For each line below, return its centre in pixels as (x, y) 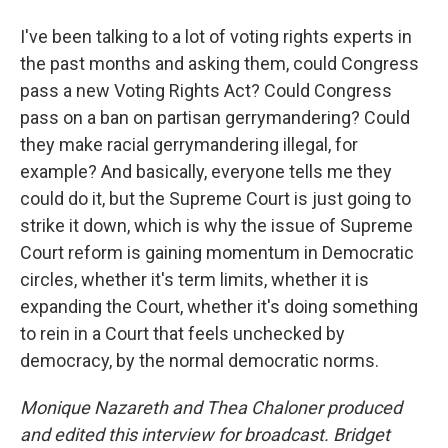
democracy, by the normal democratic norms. (199, 360)
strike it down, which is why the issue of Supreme (216, 225)
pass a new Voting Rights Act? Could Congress (206, 90)
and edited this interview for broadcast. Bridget (205, 434)
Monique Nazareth (94, 407)
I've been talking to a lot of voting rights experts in (216, 36)
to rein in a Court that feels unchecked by (182, 333)
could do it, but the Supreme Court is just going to (215, 198)
